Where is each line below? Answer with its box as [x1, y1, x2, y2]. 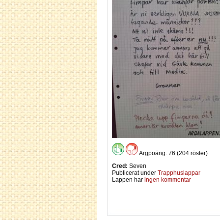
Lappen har [112, 176, 144, 183]
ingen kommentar [144, 176, 191, 183]
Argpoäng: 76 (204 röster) [138, 150, 208, 157]
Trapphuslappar [158, 169, 200, 176]
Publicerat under [112, 169, 158, 176]
